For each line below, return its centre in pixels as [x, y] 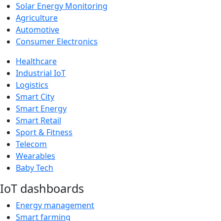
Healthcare [36, 61]
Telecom [31, 144]
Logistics [32, 85]
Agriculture [37, 18]
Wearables [36, 156]
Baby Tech [35, 167]
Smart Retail [38, 120]
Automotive [37, 29]
